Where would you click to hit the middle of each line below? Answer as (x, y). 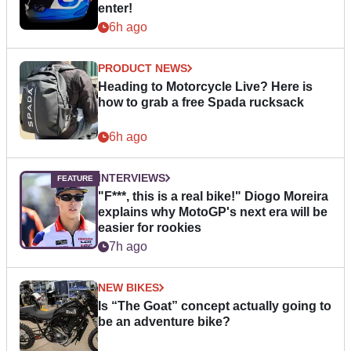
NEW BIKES (128, 288)
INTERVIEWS (132, 178)
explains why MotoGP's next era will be (213, 212)
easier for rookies (150, 228)
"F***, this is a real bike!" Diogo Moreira (213, 197)
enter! (115, 9)
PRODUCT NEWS (143, 69)
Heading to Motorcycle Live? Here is (205, 87)
